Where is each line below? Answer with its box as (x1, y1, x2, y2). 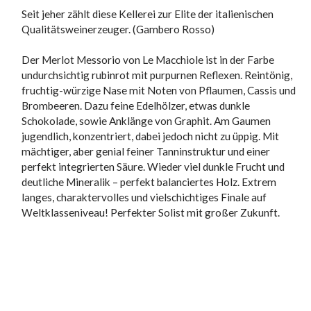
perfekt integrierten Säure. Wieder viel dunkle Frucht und (22, 160, 285, 173)
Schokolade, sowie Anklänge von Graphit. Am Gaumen (22, 114, 271, 127)
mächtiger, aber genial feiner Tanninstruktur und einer (22, 144, 271, 158)
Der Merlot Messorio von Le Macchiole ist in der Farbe (22, 53, 275, 66)
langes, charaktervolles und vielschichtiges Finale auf (22, 190, 267, 203)
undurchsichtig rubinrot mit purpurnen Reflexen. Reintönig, (22, 68, 293, 81)
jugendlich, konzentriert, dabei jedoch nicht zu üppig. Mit (22, 129, 280, 142)
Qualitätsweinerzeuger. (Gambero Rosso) (22, 22, 215, 35)
